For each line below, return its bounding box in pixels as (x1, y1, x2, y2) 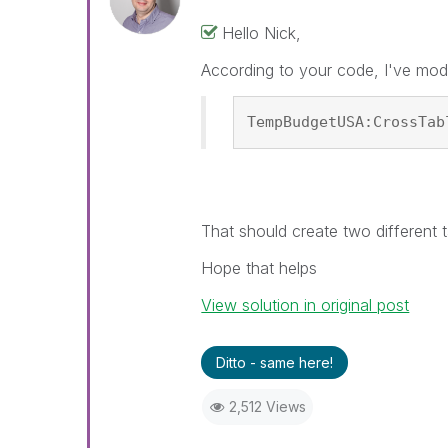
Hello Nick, (222, 22, 302, 43)
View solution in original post (201, 294, 410, 315)
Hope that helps (201, 257, 318, 278)
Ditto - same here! (216, 353, 334, 371)
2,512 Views (228, 397, 306, 415)
